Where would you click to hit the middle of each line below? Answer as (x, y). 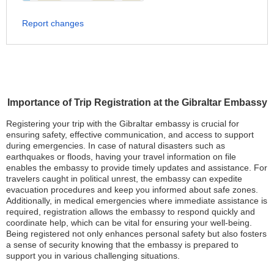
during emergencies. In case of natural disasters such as (116, 146)
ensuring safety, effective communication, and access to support (130, 135)
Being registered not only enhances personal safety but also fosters (136, 234)
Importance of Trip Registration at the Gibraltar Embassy (137, 102)
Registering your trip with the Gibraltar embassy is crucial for (123, 124)
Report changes (53, 23)
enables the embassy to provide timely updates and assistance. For (137, 168)
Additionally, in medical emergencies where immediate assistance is (137, 201)
